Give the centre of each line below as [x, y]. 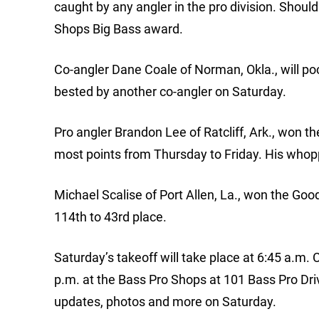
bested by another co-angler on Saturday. [170, 92]
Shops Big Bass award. [119, 29]
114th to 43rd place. [110, 217]
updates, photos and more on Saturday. [165, 302]
